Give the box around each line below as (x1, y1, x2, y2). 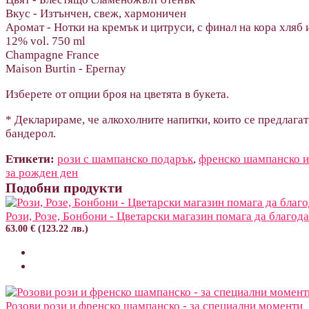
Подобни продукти (6, 179, 123, 195)
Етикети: (6, 152, 54, 166)
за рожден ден (6, 166, 78, 179)
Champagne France (6, 48, 99, 61)
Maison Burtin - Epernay (6, 61, 126, 75)
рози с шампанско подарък (57, 152, 193, 166)
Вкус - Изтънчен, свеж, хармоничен (6, 6, 186, 20)
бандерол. (6, 126, 56, 140)
